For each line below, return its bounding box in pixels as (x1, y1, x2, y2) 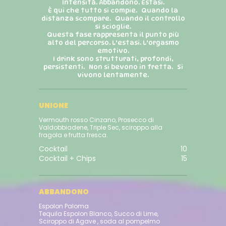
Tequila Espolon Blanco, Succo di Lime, (39, 209, 159, 218)
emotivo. (97, 46, 129, 55)
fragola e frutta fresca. (39, 131, 108, 140)
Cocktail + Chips (39, 153, 96, 164)
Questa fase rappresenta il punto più (47, 30, 179, 39)
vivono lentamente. (77, 71, 149, 79)
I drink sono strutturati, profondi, (52, 54, 174, 63)
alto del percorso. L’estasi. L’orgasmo (47, 38, 179, 47)
